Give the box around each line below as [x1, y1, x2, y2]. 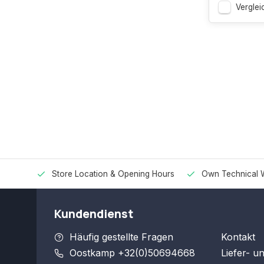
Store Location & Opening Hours [52, 169, 174, 179]
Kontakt [220, 231, 255, 243]
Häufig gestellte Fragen [70, 231, 173, 243]
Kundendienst [54, 206, 133, 222]
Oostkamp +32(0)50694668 [70, 247, 195, 259]
